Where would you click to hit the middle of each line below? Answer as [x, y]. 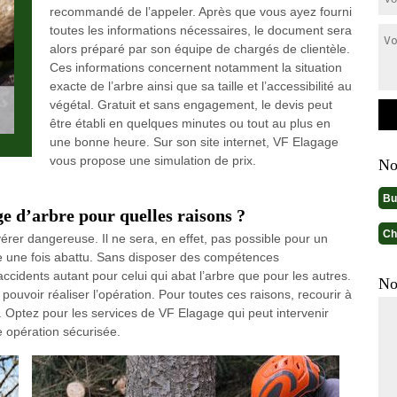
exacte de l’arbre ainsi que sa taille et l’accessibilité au [200, 86]
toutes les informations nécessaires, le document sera [200, 30]
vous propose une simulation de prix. [152, 160]
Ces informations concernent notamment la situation [195, 67]
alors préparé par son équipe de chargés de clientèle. [199, 49]
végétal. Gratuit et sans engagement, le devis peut [191, 105]
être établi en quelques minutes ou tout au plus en [190, 123]
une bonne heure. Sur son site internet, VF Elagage [194, 142]
